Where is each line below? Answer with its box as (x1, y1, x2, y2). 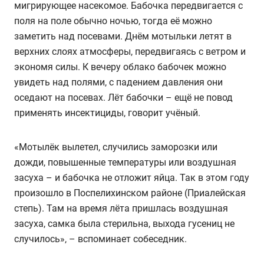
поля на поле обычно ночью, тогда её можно (14, 15, 212, 27)
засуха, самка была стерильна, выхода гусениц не (14, 217, 235, 229)
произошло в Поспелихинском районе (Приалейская (14, 187, 246, 199)
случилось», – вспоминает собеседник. (14, 233, 187, 245)
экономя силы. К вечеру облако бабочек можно (14, 61, 226, 72)
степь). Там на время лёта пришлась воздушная (14, 202, 228, 214)
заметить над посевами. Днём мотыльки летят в (14, 30, 232, 42)
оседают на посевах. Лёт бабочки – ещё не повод (14, 91, 233, 103)
